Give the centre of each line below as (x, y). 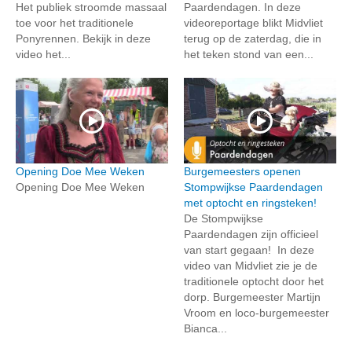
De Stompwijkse (224, 219)
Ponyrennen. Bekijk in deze (83, 39)
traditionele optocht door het (254, 282)
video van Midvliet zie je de (251, 266)
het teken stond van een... (249, 55)
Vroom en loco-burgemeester (257, 313)
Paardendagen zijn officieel (251, 235)
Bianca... (205, 329)
